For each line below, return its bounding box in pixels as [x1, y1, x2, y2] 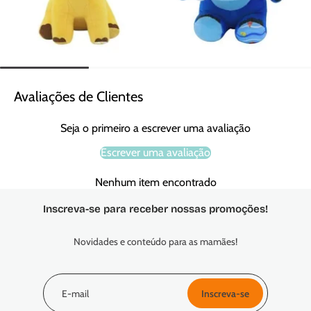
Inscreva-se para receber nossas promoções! [43, 203, 268, 215]
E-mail [62, 287, 89, 299]
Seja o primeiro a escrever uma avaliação [60, 121, 251, 135]
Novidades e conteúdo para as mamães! [74, 236, 237, 247]
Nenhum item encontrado [94, 175, 217, 189]
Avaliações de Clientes [14, 87, 143, 105]
